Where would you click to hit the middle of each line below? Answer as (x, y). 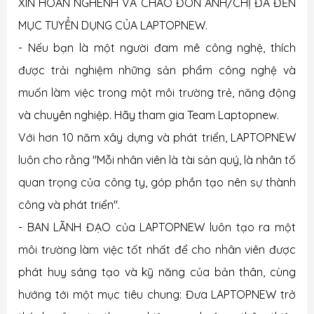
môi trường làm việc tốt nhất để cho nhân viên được (157, 250)
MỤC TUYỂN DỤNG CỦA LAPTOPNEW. (113, 25)
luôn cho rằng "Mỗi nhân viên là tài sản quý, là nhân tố (157, 160)
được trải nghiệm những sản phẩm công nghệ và (157, 70)
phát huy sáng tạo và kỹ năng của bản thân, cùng (157, 272)
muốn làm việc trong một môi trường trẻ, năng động (157, 93)
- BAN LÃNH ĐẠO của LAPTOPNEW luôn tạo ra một (157, 227)
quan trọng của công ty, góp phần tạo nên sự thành (157, 182)
